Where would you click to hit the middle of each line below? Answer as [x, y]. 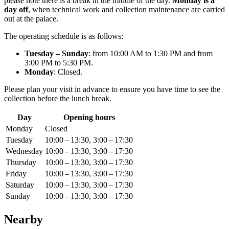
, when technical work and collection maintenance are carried [127, 10]
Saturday [20, 185]
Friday [16, 174]
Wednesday [24, 151]
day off [16, 10]
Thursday [21, 163]
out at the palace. [31, 19]
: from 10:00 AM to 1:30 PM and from [151, 54]
